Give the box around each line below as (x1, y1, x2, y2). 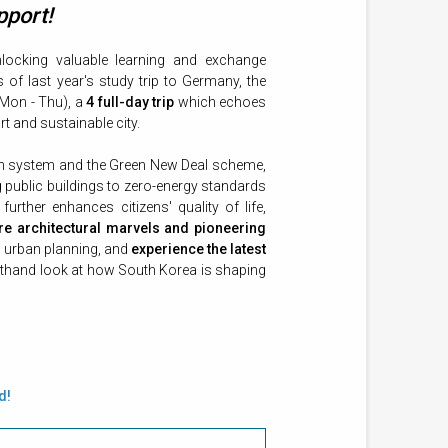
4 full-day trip (86, 94, 175, 111)
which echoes (174, 94, 267, 111)
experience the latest (130, 241, 267, 258)
